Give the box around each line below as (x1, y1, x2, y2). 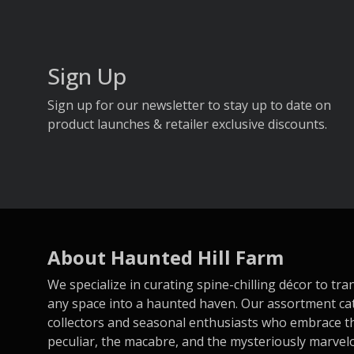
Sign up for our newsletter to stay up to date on (47, 96, 331, 114)
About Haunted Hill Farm (47, 244, 284, 271)
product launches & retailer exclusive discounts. (47, 115, 327, 133)
